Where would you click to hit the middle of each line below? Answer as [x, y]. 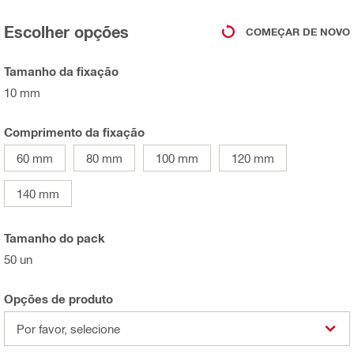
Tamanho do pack [55, 238]
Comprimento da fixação [74, 132]
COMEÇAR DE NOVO [298, 31]
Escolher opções [66, 32]
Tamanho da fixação [61, 71]
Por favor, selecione [68, 329]
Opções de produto [58, 299]
